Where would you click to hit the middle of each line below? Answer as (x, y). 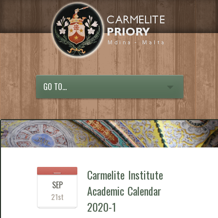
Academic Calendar (124, 191)
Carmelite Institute (125, 174)
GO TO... (55, 87)
